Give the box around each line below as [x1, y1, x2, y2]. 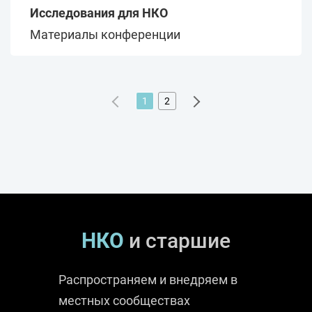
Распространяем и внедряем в [58, 272, 237, 287]
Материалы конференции [30, 26, 180, 42]
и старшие [124, 228, 231, 253]
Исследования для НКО [30, 5, 168, 20]
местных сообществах [58, 292, 190, 308]
